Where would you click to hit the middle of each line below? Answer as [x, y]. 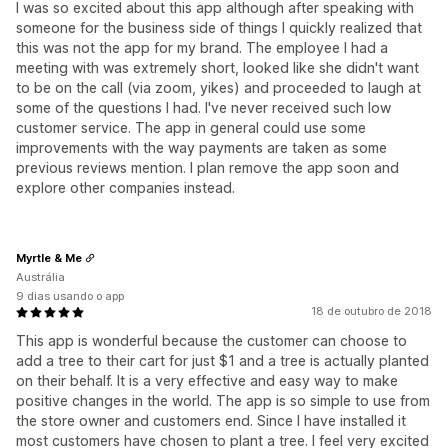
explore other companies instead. [125, 187]
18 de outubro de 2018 [371, 311]
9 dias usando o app [70, 296]
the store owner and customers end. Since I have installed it [211, 420]
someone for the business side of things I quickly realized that [219, 27]
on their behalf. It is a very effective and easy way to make [207, 380]
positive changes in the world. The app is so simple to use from [223, 400]
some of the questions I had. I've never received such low [203, 107]
